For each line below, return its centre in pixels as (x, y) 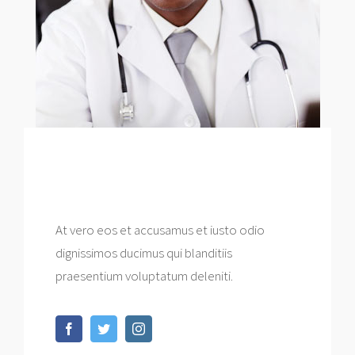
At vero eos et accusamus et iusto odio (160, 230)
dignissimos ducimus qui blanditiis (144, 253)
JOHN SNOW (93, 169)
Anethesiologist (99, 189)
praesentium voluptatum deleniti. (144, 276)
